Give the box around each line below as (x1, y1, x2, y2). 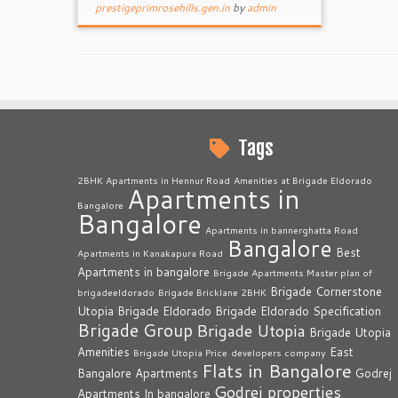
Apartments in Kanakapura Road (77, 246, 223, 259)
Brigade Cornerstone (270, 283, 382, 299)
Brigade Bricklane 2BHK (158, 285, 267, 298)
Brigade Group (77, 318, 193, 342)
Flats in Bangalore (202, 358, 352, 384)
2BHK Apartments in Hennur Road (77, 173, 230, 187)
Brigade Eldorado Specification (215, 303, 381, 319)
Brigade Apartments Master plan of (213, 266, 372, 279)
